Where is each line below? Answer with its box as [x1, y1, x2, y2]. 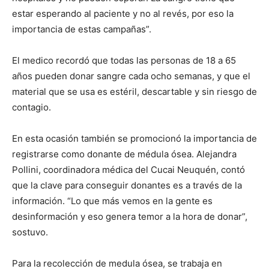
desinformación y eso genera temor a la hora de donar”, [12, 211, 247, 222]
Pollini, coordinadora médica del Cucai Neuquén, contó [12, 164, 245, 175]
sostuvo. [12, 226, 48, 238]
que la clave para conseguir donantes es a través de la [12, 180, 242, 191]
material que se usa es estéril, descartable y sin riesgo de [12, 86, 257, 97]
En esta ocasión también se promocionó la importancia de [12, 133, 257, 144]
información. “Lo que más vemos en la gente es [12, 195, 213, 207]
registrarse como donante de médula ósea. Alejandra [12, 148, 237, 160]
